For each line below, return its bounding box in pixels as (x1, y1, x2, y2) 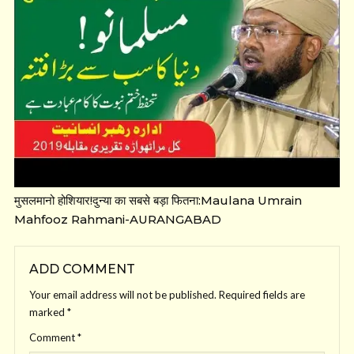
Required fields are (219, 288, 305, 301)
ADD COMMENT (29, 261, 135, 277)
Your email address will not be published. (29, 288, 217, 301)
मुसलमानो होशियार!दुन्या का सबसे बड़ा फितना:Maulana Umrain (14, 192, 302, 208)
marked (29, 305, 67, 318)
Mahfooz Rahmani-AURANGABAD (14, 211, 221, 227)
